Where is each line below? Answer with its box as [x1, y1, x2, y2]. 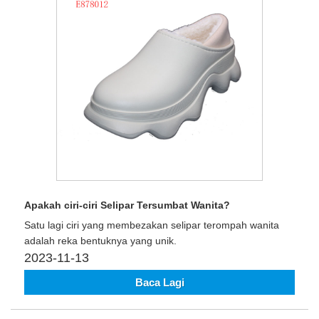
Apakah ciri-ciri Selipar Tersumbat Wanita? [24, 199, 230, 211]
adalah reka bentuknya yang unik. [24, 234, 177, 246]
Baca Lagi [135, 276, 184, 289]
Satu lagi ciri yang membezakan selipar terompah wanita [24, 219, 279, 231]
